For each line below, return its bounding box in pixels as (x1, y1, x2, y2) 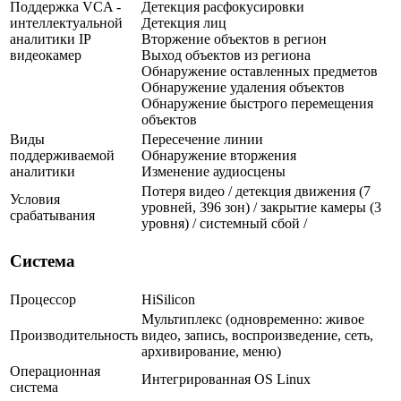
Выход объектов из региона (141, 47, 311, 63)
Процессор (10, 291, 76, 307)
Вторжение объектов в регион (141, 30, 327, 47)
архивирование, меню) (141, 343, 281, 359)
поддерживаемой (10, 147, 115, 163)
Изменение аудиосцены (141, 163, 286, 179)
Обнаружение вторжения (141, 147, 296, 163)
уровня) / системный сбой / (141, 215, 307, 231)
